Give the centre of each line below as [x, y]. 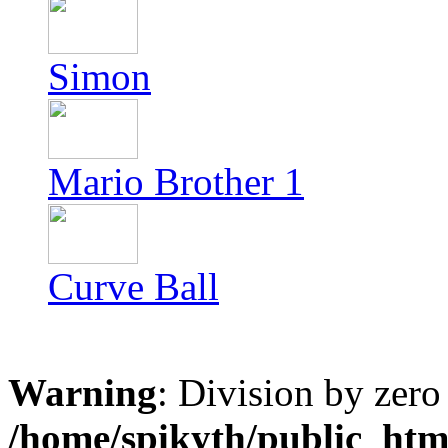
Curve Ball [133, 286]
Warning [82, 392]
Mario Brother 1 [176, 181]
